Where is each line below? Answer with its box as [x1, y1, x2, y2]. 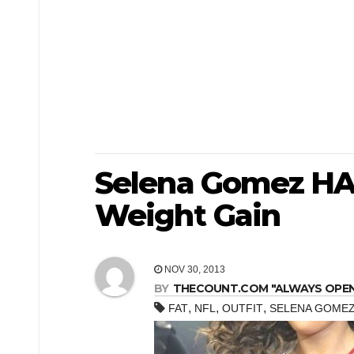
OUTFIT [222, 302, 263, 315]
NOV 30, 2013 [162, 264, 225, 276]
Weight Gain [95, 197, 281, 234]
